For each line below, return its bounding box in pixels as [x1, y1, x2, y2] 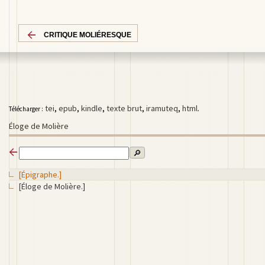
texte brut [106, 103, 142, 114]
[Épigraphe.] [19, 169, 62, 180]
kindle [81, 103, 102, 114]
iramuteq [146, 103, 178, 114]
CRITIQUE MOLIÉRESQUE [44, 31, 131, 39]
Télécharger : [9, 105, 43, 113]
